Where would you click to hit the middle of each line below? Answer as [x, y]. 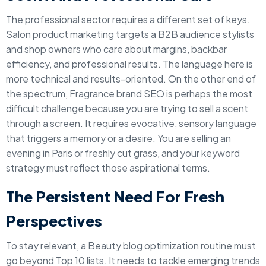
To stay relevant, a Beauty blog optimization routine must [131, 246]
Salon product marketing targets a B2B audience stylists [130, 34]
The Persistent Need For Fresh [115, 197]
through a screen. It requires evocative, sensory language [131, 123]
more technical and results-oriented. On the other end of [131, 79]
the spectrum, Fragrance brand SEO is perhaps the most [129, 94]
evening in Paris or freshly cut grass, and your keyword [123, 153]
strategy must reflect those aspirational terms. [108, 168]
